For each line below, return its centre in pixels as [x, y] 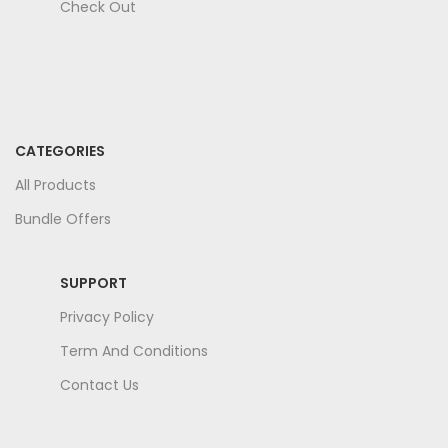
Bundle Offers [63, 218]
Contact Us [99, 384]
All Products [55, 184]
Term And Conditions [134, 350]
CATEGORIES [60, 150]
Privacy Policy [107, 316]
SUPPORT [93, 282]
